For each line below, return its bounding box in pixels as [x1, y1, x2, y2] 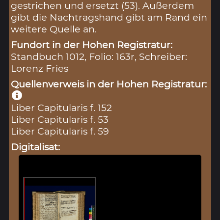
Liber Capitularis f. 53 [11, 113, 109, 125]
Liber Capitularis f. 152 [11, 101, 112, 113]
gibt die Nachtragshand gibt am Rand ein [11, 11, 208, 23]
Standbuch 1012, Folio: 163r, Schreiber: [11, 50, 188, 62]
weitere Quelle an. [11, 23, 97, 35]
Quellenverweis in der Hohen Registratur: [11, 78, 207, 90]
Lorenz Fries [11, 62, 69, 74]
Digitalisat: [11, 140, 60, 153]
